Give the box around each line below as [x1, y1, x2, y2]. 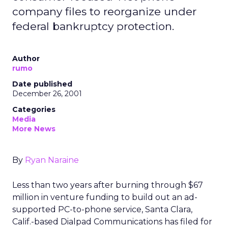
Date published [12, 79, 72, 89]
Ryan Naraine [25, 155, 79, 165]
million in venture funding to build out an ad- [12, 192, 197, 202]
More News [12, 124, 55, 133]
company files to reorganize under [12, 5, 196, 18]
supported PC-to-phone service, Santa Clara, [12, 205, 192, 214]
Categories [12, 105, 55, 114]
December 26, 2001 [12, 89, 82, 98]
